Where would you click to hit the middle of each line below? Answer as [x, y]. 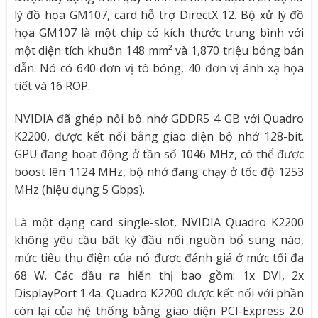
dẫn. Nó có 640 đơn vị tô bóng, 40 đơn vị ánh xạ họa [159, 68]
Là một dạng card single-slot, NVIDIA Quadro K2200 [159, 222]
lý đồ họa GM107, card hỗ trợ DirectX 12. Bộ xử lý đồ [159, 15]
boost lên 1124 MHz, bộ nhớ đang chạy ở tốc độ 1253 [159, 172]
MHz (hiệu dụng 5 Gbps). [79, 190]
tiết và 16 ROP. [52, 86]
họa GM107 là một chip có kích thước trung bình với [159, 33]
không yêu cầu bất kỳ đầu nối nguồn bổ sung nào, [159, 240]
